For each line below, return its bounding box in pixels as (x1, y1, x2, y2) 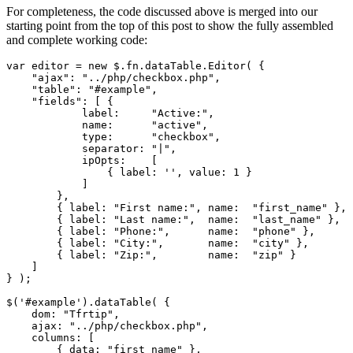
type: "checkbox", (6, 130, 221, 143)
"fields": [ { (6, 95, 113, 107)
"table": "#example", (6, 83, 158, 95)
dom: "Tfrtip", (6, 307, 120, 320)
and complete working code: (6, 32, 147, 46)
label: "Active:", (6, 106, 214, 119)
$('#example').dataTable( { (6, 295, 170, 308)
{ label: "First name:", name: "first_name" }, (6, 201, 347, 214)
